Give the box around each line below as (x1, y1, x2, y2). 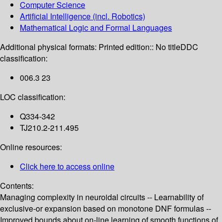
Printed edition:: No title (99, 41, 180, 53)
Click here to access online (20, 161, 114, 172)
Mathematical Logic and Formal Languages (20, 22, 172, 34)
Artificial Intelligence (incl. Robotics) (20, 10, 145, 22)
